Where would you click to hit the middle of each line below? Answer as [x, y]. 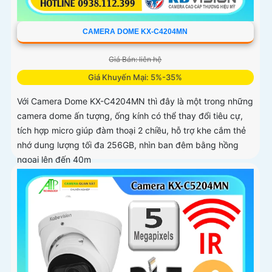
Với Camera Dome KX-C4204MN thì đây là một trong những [135, 101]
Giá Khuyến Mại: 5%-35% [135, 77]
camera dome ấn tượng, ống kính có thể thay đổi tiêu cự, [130, 116]
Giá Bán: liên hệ [135, 59]
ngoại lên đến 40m [54, 160]
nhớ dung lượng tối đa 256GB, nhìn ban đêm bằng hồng [128, 145]
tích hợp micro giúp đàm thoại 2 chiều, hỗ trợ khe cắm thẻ [131, 131]
